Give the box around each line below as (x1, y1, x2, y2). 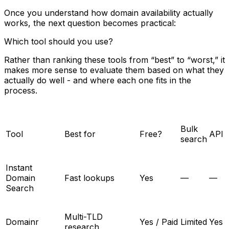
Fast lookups (64, 173, 114, 184)
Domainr (6, 217, 39, 227)
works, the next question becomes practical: (4, 18, 176, 29)
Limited (180, 217, 207, 227)
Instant (6, 163, 32, 173)
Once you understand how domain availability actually (4, 8, 213, 18)
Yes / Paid (140, 217, 178, 227)
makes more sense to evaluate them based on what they (4, 65, 224, 76)
